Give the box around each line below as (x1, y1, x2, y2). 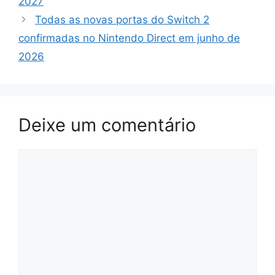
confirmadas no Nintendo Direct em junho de (18, 31, 240, 44)
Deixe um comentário (18, 114, 196, 136)
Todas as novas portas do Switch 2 (35, 13, 210, 26)
